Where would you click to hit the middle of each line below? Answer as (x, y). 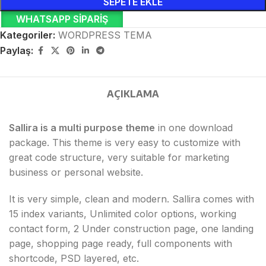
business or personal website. (76, 172)
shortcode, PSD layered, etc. (74, 258)
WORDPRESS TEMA (105, 35)
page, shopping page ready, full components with (121, 243)
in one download (194, 127)
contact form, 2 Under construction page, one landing (131, 228)
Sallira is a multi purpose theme (82, 127)
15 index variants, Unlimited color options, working (123, 213)
